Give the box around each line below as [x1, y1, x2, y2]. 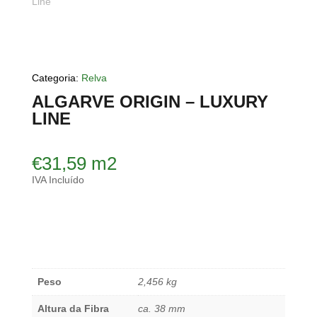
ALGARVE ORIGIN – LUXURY [31, 92, 268, 112]
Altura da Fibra [37, 303, 109, 315]
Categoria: [31, 72, 81, 84]
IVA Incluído [31, 174, 84, 186]
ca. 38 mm [137, 303, 185, 315]
